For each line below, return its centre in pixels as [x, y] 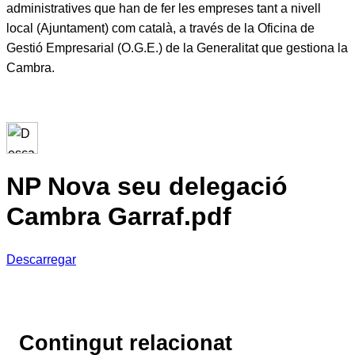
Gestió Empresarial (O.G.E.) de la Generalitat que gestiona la [177, 48]
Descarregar [41, 259]
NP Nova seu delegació [147, 187]
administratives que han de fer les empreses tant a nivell [164, 8]
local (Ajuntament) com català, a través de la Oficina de [160, 28]
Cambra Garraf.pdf [119, 217]
